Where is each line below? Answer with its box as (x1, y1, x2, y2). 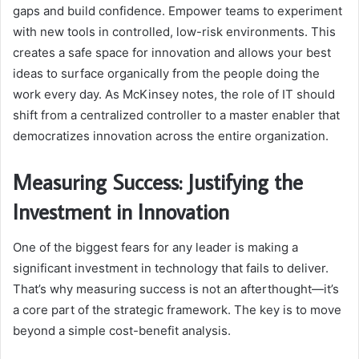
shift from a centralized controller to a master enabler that (13, 107, 340, 123)
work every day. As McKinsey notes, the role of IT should (13, 87, 335, 103)
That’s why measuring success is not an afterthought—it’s (13, 280, 339, 296)
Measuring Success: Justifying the (13, 167, 303, 196)
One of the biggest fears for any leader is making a (13, 239, 298, 255)
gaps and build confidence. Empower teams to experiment (13, 3, 342, 19)
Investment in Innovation (13, 197, 229, 226)
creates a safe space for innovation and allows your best (13, 45, 331, 61)
